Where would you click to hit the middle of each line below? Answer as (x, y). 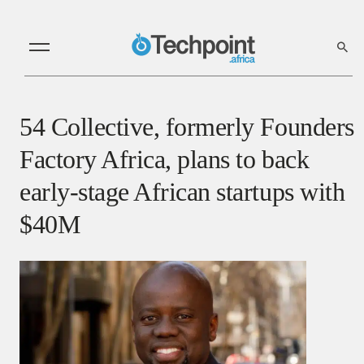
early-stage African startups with (182, 191)
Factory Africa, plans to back (165, 159)
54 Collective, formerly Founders (187, 126)
